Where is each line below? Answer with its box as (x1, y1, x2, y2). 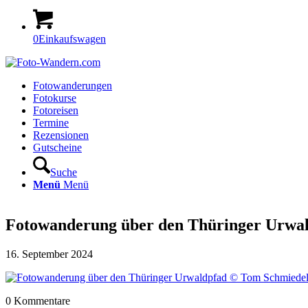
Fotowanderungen (33, 80, 112, 91)
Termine (33, 117, 69, 129)
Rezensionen (33, 129, 89, 141)
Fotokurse (33, 92, 76, 104)
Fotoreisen (33, 104, 78, 116)
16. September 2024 (5, 247, 93, 260)
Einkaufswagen (38, 33, 106, 45)
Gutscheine (33, 142, 82, 153)
